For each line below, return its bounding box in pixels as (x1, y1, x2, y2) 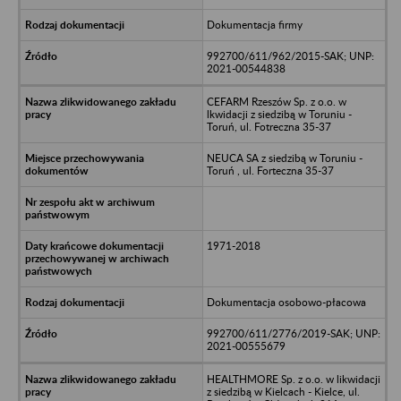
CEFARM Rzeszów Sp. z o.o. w (206, 94, 346, 108)
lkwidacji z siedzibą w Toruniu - (206, 107, 352, 121)
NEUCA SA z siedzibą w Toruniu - (206, 150, 363, 165)
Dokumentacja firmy (206, 17, 303, 31)
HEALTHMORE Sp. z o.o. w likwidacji (206, 371, 380, 386)
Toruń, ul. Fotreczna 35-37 (206, 119, 331, 133)
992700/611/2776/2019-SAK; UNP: (206, 326, 380, 340)
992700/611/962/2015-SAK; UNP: (206, 48, 374, 63)
